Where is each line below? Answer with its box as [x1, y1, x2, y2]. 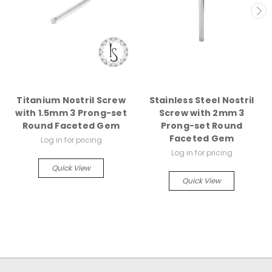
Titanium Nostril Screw [16, 94, 126, 107]
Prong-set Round [160, 120, 243, 132]
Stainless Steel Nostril [149, 94, 254, 107]
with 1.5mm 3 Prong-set [15, 107, 127, 120]
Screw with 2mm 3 [158, 107, 245, 120]
